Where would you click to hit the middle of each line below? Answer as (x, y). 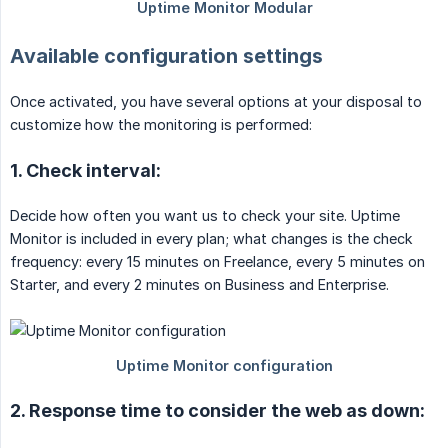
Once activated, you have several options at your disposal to (216, 101)
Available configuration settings (166, 55)
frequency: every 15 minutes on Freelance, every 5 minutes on (217, 261)
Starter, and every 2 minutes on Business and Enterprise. (199, 284)
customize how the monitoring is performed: (161, 124)
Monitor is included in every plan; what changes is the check (211, 238)
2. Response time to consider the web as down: (217, 410)
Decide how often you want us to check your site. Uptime (205, 215)
